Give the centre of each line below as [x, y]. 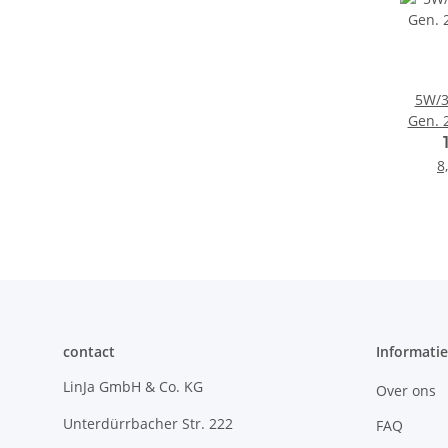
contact [89, 352]
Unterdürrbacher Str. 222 [148, 424]
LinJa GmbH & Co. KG [133, 387]
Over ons [405, 390]
